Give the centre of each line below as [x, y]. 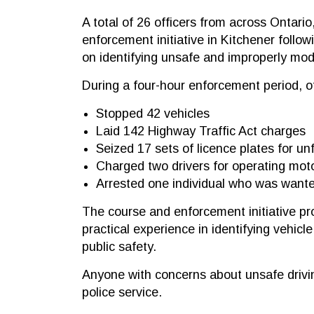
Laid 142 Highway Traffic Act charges [201, 131]
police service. [122, 292]
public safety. [119, 247]
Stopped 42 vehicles [153, 114]
